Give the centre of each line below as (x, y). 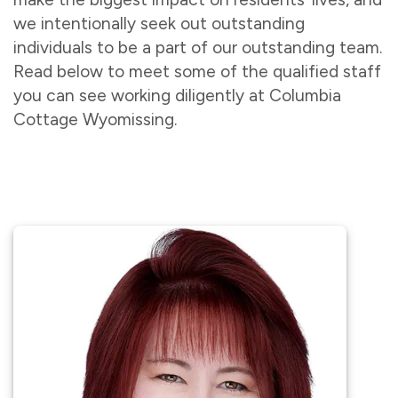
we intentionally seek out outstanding (159, 24)
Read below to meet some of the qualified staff (197, 72)
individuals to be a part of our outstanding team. (198, 48)
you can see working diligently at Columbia (177, 96)
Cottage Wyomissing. (95, 119)
